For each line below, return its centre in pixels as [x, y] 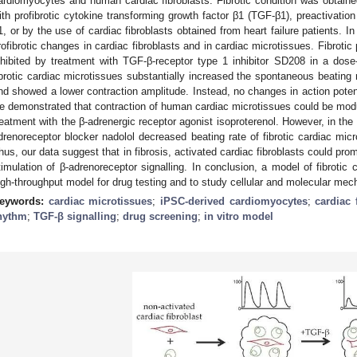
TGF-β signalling [75, 216]
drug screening [160, 216]
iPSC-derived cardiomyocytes [234, 201]
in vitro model [239, 216]
